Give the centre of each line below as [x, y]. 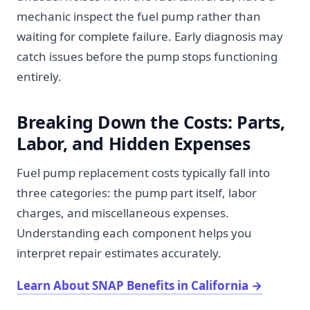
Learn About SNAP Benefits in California [133, 285]
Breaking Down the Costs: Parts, [151, 122]
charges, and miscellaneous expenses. [123, 213]
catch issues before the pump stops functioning [147, 56]
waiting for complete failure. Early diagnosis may [150, 36]
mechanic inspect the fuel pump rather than [139, 16]
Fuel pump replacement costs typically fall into [143, 173]
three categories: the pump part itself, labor [137, 193]
